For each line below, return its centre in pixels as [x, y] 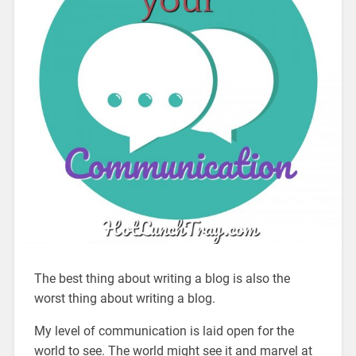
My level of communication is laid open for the [164, 331]
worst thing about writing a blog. [124, 298]
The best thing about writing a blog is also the [162, 278]
